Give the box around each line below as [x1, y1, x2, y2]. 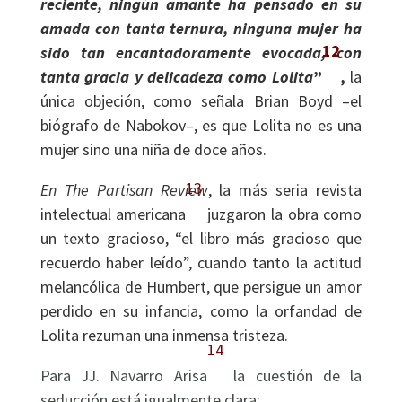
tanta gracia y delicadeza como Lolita [39, 66, 313, 87]
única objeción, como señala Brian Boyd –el [39, 91, 363, 111]
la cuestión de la [223, 365, 363, 386]
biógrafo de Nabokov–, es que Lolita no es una [39, 115, 363, 135]
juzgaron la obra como [202, 204, 363, 224]
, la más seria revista [207, 179, 363, 200]
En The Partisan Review [39, 179, 208, 200]
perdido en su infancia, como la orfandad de [39, 301, 363, 321]
